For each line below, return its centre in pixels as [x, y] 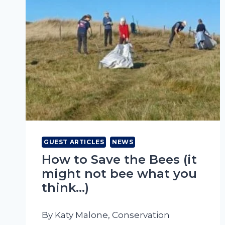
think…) [65, 188]
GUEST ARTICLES [74, 142]
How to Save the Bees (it [119, 160]
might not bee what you [119, 174]
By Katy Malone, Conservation [106, 215]
